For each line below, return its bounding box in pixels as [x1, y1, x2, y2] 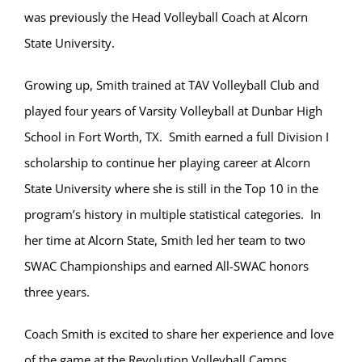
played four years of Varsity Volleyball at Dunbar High [23, 103, 322, 120]
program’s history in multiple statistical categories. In [23, 206, 321, 223]
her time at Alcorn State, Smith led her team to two [23, 232, 305, 249]
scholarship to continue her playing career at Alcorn [23, 154, 310, 171]
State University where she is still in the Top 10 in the [23, 180, 318, 197]
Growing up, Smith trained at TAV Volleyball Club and [23, 77, 319, 94]
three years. [23, 284, 96, 301]
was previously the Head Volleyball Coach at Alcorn [23, 9, 308, 26]
